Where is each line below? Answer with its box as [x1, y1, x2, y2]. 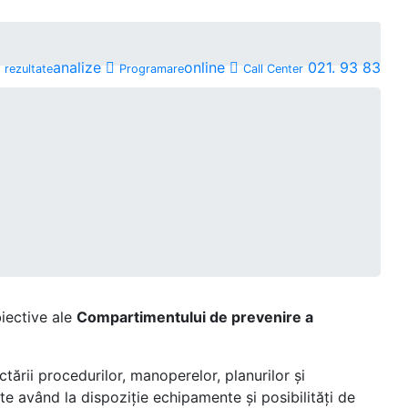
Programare [119, 62, 184, 76]
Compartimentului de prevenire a [76, 308, 313, 326]
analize [53, 58, 101, 76]
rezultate [5, 62, 53, 76]
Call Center [243, 62, 303, 76]
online [184, 58, 225, 76]
